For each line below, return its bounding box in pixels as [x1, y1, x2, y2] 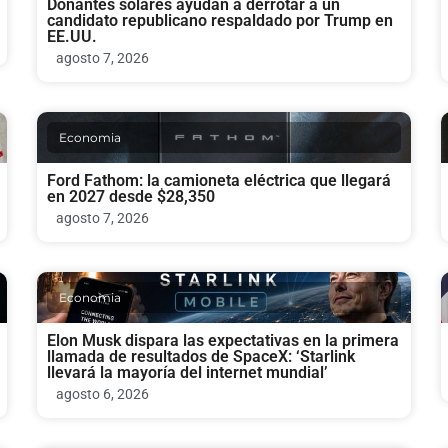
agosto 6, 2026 [56, 386, 150, 403]
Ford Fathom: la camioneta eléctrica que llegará [47, 171, 392, 191]
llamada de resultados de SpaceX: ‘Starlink [47, 347, 356, 367]
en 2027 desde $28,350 [47, 187, 216, 207]
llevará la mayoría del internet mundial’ [47, 363, 329, 383]
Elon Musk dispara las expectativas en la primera [47, 331, 400, 351]
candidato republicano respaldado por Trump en [47, 11, 394, 31]
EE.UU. [47, 27, 98, 47]
